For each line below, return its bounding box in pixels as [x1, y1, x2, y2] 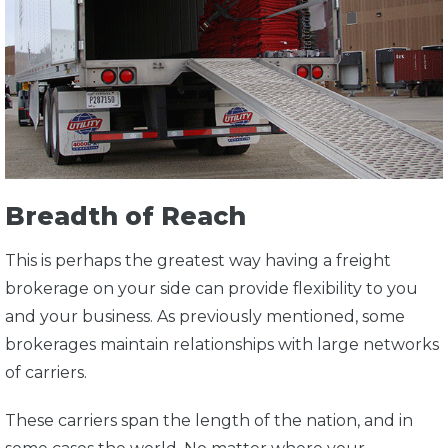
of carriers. [5, 362, 91, 382]
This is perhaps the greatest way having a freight [5, 250, 391, 270]
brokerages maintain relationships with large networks [5, 334, 439, 354]
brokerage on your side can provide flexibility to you [5, 278, 418, 298]
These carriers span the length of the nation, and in [5, 410, 413, 430]
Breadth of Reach [5, 201, 246, 231]
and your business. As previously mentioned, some [5, 306, 405, 326]
